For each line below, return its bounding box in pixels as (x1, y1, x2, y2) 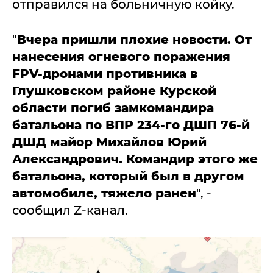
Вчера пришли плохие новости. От (17, 32, 252, 47)
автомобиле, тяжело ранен (12, 185, 196, 200)
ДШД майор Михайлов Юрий (12, 134, 207, 149)
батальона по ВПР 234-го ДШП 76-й (12, 117, 250, 132)
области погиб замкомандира (12, 100, 214, 115)
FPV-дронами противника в (12, 66, 198, 81)
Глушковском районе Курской (12, 83, 216, 98)
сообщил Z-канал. (12, 202, 128, 218)
